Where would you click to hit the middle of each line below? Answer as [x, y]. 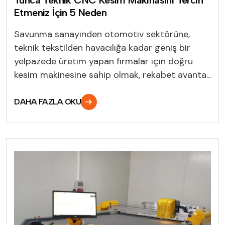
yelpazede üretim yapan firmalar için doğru [103, 61]
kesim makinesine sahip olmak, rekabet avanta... [113, 75]
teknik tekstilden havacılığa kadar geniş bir [102, 47]
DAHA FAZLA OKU [48, 101]
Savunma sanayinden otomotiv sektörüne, [102, 34]
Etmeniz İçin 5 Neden [60, 12]
